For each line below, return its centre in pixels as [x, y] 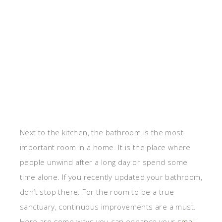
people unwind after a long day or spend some [104, 162]
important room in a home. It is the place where [105, 147]
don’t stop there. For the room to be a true [97, 192]
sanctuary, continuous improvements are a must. [108, 207]
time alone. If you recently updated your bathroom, [111, 177]
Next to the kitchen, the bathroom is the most [102, 133]
